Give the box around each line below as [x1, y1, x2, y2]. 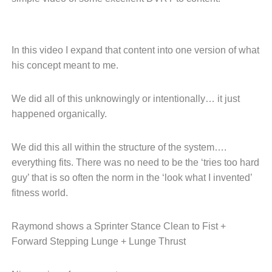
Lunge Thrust [129, 236, 186, 246]
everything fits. [12, 157, 76, 168]
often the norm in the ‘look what [72, 172, 208, 183]
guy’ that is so [12, 172, 72, 183]
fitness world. [12, 187, 70, 198]
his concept [12, 59, 63, 70]
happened [12, 108, 58, 119]
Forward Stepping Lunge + [12, 236, 129, 246]
